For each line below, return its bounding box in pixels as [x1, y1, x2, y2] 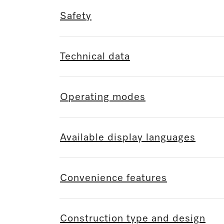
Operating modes [60, 92, 145, 102]
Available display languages [60, 132, 195, 143]
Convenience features [60, 173, 167, 183]
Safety [60, 11, 91, 21]
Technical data [60, 51, 130, 62]
